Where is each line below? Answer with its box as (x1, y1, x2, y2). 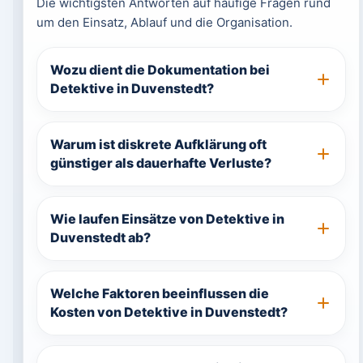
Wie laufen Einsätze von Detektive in (49, 211, 284, 227)
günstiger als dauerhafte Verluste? (49, 155, 271, 171)
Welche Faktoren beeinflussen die (49, 285, 269, 301)
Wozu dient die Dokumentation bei (49, 62, 270, 78)
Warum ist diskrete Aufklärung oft (49, 136, 267, 152)
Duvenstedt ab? (49, 229, 151, 246)
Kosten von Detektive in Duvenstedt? (49, 304, 288, 320)
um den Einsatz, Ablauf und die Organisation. (36, 15, 293, 30)
